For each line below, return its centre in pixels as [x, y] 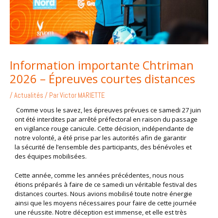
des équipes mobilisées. [51, 156]
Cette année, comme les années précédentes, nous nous [99, 175]
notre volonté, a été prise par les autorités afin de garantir [100, 137]
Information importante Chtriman [102, 65]
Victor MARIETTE [82, 95]
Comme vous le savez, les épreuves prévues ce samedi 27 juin [109, 110]
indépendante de [168, 128]
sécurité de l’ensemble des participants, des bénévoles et [107, 147]
